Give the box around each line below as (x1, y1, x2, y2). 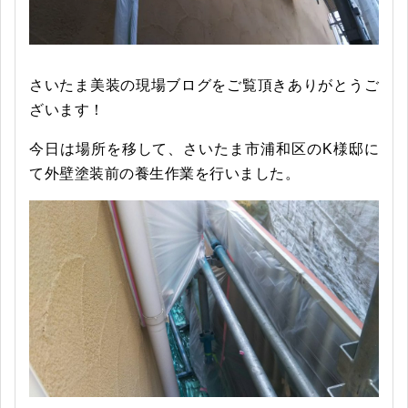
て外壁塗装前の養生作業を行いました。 (29, 165, 300, 181)
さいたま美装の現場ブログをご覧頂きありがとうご (29, 76, 379, 93)
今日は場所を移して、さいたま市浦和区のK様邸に (29, 140, 379, 157)
